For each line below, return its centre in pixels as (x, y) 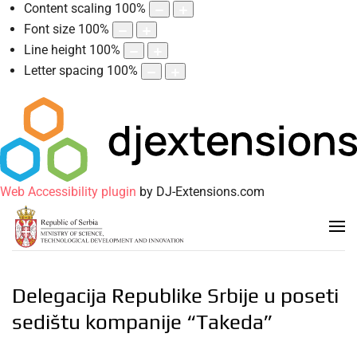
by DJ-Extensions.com (200, 192)
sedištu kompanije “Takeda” (143, 322)
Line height (55, 50)
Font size (49, 29)
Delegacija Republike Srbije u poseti (175, 296)
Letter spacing (64, 71)
